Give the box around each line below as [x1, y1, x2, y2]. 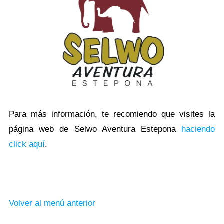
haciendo [181, 124, 215, 134]
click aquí [9, 139, 45, 149]
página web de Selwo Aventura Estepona [9, 124, 181, 134]
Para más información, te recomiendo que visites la [9, 109, 215, 119]
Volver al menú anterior [9, 198, 95, 208]
